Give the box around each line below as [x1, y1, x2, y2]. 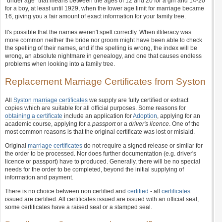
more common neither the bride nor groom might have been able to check [5, 37, 202, 44]
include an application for [64, 112, 133, 119]
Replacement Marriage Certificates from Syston [5, 76, 206, 87]
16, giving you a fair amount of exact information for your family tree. [5, 13, 186, 20]
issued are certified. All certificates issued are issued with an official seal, [5, 196, 199, 203]
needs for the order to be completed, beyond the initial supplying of [5, 166, 184, 173]
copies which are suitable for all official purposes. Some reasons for [5, 105, 186, 111]
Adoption [133, 112, 157, 119]
